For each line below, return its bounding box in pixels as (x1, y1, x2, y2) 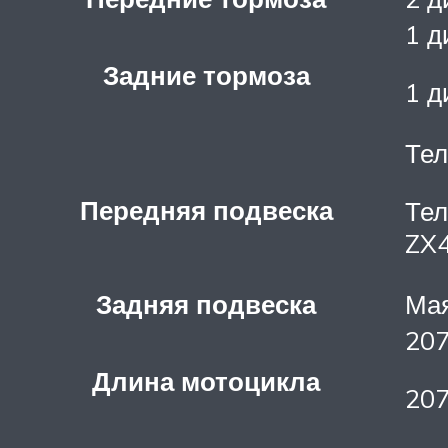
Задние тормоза (102, 58, 310, 91)
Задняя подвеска (96, 287, 316, 320)
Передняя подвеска (79, 193, 333, 226)
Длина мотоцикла (92, 364, 320, 397)
